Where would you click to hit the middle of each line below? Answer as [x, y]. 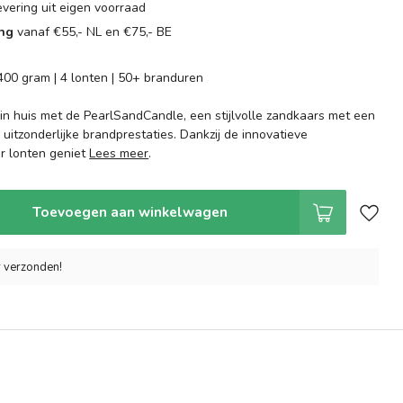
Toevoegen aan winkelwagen [130, 212]
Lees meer [119, 153]
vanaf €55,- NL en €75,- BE [93, 32]
